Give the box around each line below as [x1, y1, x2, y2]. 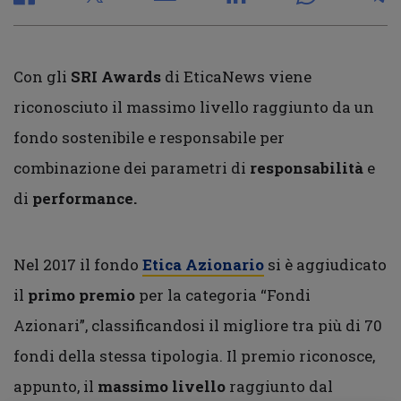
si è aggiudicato [264, 254, 387, 275]
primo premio [28, 285, 135, 305]
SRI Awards [71, 66, 161, 87]
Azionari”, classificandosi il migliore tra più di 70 [13, 315, 382, 336]
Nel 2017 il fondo [13, 254, 142, 275]
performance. [32, 188, 137, 209]
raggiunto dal [226, 376, 333, 397]
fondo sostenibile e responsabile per [13, 127, 285, 148]
